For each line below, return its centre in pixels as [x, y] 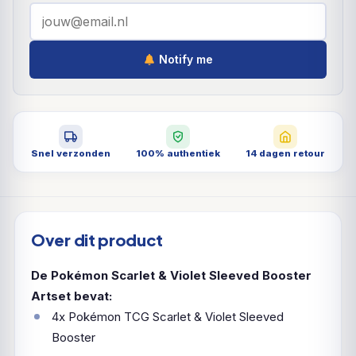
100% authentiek [178, 153]
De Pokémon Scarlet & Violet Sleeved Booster [171, 275]
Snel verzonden [70, 153]
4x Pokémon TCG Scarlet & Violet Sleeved [168, 316]
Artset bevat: [72, 296]
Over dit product [97, 239]
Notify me [184, 60]
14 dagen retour [286, 153]
